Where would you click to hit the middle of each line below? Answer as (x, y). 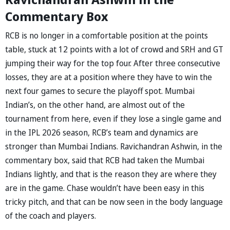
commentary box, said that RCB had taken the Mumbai (105, 160)
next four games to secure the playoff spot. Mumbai (100, 91)
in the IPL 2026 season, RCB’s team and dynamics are (102, 132)
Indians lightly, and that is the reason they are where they (111, 174)
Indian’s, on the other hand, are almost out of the (95, 104)
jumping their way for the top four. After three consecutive (113, 63)
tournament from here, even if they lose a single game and (113, 118)
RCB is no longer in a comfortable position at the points (107, 35)
